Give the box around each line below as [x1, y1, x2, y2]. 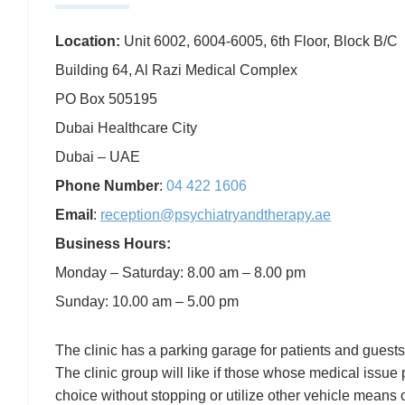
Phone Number [55, 177, 159, 193]
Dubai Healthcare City [55, 119, 197, 136]
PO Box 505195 [55, 90, 157, 107]
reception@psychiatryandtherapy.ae [100, 206, 331, 222]
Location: [55, 33, 120, 49]
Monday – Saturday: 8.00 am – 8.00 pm [55, 264, 306, 280]
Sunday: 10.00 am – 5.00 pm [55, 293, 239, 309]
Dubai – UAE [55, 148, 140, 165]
